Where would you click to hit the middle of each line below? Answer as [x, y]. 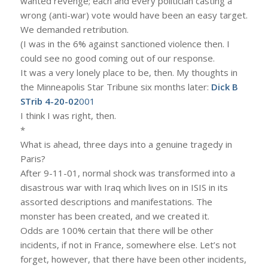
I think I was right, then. [68, 115]
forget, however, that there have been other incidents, [133, 259]
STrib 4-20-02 [49, 101]
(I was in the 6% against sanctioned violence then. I [125, 43]
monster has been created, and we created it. [115, 216]
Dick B [224, 86]
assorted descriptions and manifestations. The [116, 201]
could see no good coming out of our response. [117, 58]
